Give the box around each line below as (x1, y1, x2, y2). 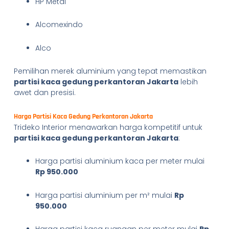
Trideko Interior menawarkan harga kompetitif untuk (13, 122, 202, 132)
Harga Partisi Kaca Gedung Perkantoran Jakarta (13, 111, 153, 121)
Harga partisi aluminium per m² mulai (35, 190, 174, 200)
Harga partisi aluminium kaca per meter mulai (35, 156, 204, 166)
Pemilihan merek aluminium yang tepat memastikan (13, 66, 207, 76)
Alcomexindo (35, 19, 83, 30)
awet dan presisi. (13, 87, 76, 98)
